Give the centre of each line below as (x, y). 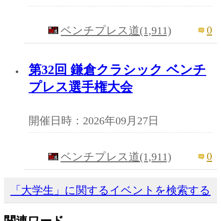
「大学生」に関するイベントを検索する (110, 190)
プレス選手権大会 (81, 87)
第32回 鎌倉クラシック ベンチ (117, 70)
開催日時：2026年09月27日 (94, 121)
